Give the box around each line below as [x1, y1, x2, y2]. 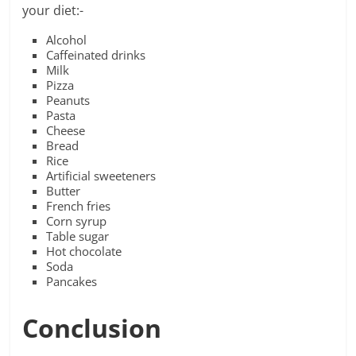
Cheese [46, 122, 86, 139]
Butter [46, 183, 81, 199]
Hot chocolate [46, 243, 122, 260]
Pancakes [46, 273, 98, 290]
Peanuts [46, 92, 91, 109]
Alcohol [46, 32, 87, 48]
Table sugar [46, 228, 110, 245]
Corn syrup [46, 213, 107, 230]
